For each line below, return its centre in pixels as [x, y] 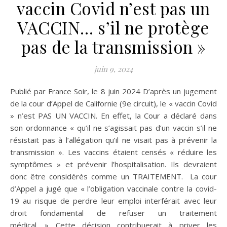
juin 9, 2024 [113, 69]
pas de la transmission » [113, 47]
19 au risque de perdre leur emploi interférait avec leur [113, 201]
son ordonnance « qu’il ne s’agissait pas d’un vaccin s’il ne [113, 128]
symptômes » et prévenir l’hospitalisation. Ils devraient [113, 164]
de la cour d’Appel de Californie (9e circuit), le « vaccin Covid [113, 104]
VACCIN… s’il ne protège [113, 28]
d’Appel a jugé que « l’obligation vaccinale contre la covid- [113, 189]
